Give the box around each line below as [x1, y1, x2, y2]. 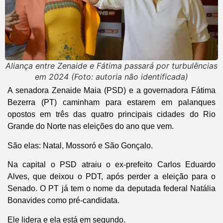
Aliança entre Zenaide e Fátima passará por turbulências [5, 61, 218, 71]
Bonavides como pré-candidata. [7, 196, 119, 205]
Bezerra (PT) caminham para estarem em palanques [7, 98, 216, 107]
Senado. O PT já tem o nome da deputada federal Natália [7, 184, 216, 193]
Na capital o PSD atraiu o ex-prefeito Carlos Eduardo [7, 160, 216, 169]
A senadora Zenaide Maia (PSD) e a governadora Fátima [7, 86, 216, 95]
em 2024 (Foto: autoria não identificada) [35, 72, 188, 82]
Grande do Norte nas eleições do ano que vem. [7, 122, 174, 131]
